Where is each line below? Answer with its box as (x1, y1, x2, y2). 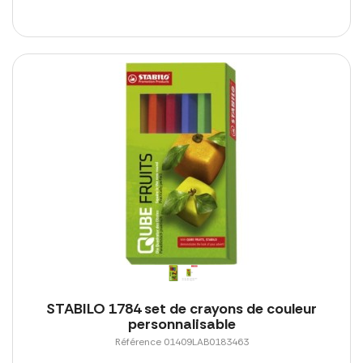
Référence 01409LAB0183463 (114, 335, 249, 349)
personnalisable (127, 314, 236, 335)
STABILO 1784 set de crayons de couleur (46, 299, 317, 319)
